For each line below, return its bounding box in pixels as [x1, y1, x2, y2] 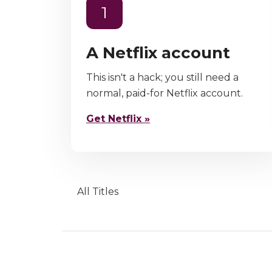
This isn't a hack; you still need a [86, 72, 239, 83]
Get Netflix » [86, 113, 150, 124]
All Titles [77, 185, 118, 197]
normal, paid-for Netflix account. [86, 87, 243, 99]
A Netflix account [86, 43, 230, 63]
